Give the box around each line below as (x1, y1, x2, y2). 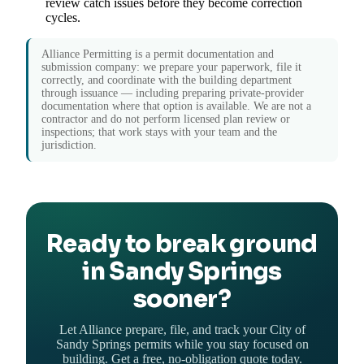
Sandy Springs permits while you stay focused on (55, 337, 309, 352)
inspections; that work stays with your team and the (41, 126, 277, 139)
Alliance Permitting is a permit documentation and (41, 48, 274, 61)
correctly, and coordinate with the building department (41, 74, 292, 87)
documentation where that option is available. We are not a (41, 100, 311, 113)
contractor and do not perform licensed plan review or (41, 113, 290, 126)
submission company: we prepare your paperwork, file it (41, 61, 301, 74)
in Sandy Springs (82, 257, 282, 287)
